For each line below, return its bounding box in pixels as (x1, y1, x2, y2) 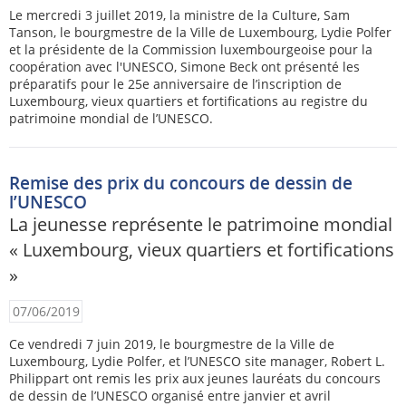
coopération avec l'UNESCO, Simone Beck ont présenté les (9, 57, 360, 75)
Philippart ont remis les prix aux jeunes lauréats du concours (9, 369, 381, 387)
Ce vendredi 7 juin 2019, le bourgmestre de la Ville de (9, 334, 334, 353)
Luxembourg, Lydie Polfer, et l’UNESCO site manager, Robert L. (9, 352, 385, 370)
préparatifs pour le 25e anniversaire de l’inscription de (9, 74, 342, 92)
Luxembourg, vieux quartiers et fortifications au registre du (9, 92, 368, 110)
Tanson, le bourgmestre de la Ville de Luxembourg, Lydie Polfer (9, 23, 391, 41)
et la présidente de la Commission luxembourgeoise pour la (9, 40, 372, 58)
